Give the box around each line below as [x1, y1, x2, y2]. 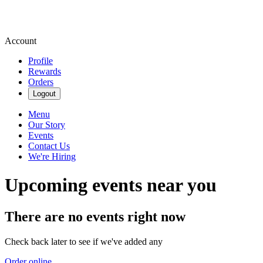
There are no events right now [5, 208, 186, 224]
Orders [28, 77, 53, 87]
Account [5, 36, 36, 46]
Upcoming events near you [5, 174, 217, 196]
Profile [28, 56, 53, 66]
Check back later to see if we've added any [5, 236, 163, 247]
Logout [33, 89, 56, 98]
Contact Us [28, 141, 70, 151]
